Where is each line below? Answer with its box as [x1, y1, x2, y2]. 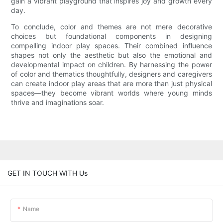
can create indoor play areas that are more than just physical [11, 79, 212, 88]
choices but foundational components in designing [11, 32, 212, 41]
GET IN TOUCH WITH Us [7, 168, 88, 177]
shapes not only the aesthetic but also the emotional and [11, 51, 212, 60]
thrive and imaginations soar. [11, 98, 105, 107]
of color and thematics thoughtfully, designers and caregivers [11, 70, 212, 79]
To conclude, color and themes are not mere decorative [11, 22, 212, 31]
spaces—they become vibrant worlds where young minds [11, 89, 212, 98]
